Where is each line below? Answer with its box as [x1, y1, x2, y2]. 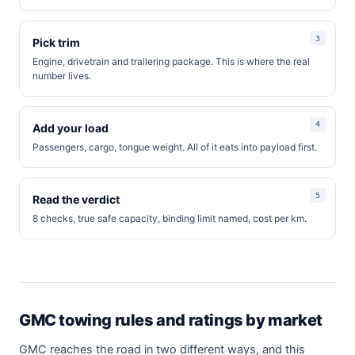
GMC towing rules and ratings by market [19, 310, 323, 330]
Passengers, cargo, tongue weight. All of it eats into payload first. [32, 140, 317, 153]
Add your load [32, 120, 109, 135]
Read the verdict [32, 192, 120, 206]
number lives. [32, 69, 91, 82]
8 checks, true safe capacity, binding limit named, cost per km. [32, 212, 307, 224]
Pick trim [32, 35, 80, 49]
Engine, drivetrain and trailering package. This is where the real [32, 55, 310, 67]
